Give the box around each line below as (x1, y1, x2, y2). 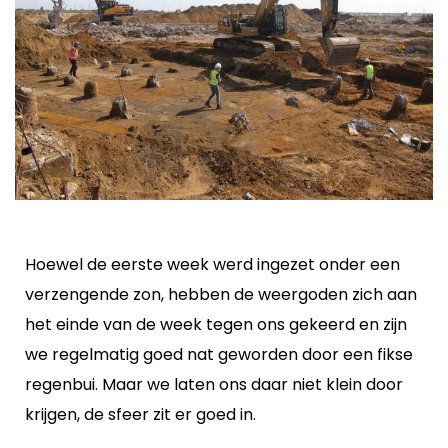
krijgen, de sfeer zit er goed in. (25, 403, 256, 426)
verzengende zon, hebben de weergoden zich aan (25, 283, 417, 306)
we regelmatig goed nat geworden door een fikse (25, 343, 413, 366)
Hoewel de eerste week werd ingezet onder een (25, 253, 400, 276)
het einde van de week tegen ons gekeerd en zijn (25, 313, 407, 336)
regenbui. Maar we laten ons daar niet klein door (25, 373, 403, 396)
